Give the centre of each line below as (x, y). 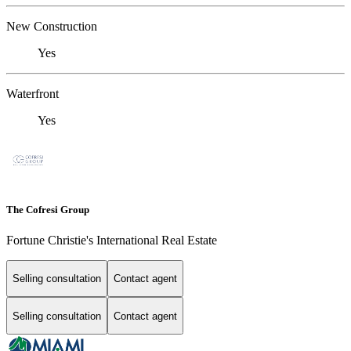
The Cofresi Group (48, 209)
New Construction (52, 27)
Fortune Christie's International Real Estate (112, 240)
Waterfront (33, 94)
